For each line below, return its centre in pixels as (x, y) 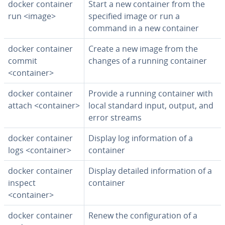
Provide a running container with (151, 93)
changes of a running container (148, 61)
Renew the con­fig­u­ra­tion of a (143, 215)
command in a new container (144, 28)
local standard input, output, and (151, 105)
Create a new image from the (143, 49)
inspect (22, 183)
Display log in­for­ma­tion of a (141, 138)
